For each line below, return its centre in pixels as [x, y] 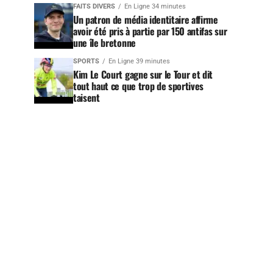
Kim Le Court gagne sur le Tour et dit [143, 74]
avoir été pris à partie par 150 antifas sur [150, 31]
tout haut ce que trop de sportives [139, 86]
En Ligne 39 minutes [139, 61]
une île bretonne [105, 43]
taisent [87, 97]
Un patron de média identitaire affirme [146, 19]
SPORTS [86, 61]
